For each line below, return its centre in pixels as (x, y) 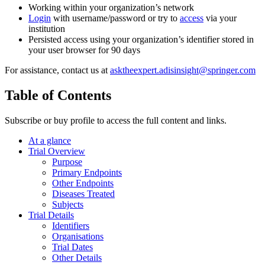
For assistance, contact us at (57, 70)
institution (47, 29)
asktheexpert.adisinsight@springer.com (183, 70)
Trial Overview (57, 151)
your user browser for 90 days (84, 50)
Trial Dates (72, 247)
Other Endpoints (83, 183)
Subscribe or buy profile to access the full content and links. (116, 120)
